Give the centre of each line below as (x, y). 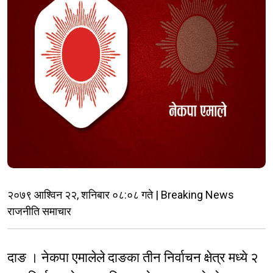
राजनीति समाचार (39, 211)
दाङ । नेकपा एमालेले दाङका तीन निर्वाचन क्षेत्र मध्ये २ (133, 258)
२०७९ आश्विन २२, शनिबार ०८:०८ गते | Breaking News (121, 195)
